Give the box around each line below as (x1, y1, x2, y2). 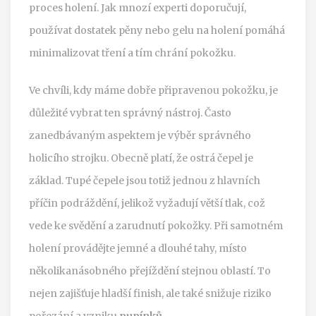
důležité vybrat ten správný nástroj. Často (29, 106, 231, 119)
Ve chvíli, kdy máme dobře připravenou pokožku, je (29, 83, 278, 97)
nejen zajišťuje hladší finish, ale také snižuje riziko (29, 286, 272, 300)
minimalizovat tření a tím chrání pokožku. (29, 46, 236, 59)
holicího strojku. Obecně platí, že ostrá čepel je (29, 151, 253, 164)
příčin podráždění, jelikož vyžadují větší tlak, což (29, 196, 265, 209)
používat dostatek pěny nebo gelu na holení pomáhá (29, 23, 285, 37)
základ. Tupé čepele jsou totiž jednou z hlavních (29, 174, 260, 187)
